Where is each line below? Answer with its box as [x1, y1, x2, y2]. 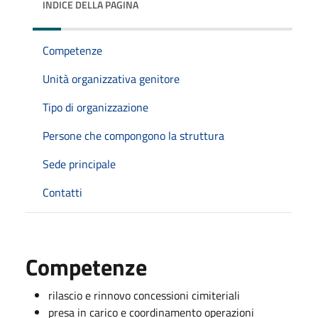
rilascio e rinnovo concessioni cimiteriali [48, 286, 240, 304]
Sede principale [43, 155, 116, 172]
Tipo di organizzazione [43, 98, 148, 116]
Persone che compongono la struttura [43, 126, 224, 144]
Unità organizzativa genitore [43, 70, 180, 87]
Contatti [43, 183, 82, 201]
